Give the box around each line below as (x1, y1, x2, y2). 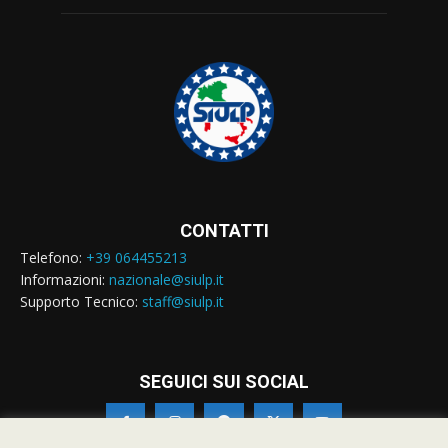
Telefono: (20, 247, 86, 267)
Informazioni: (20, 269, 109, 289)
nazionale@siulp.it (109, 269, 224, 289)
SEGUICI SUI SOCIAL (139, 370, 309, 392)
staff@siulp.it (142, 291, 224, 311)
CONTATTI (179, 219, 269, 241)
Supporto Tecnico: (20, 291, 142, 311)
